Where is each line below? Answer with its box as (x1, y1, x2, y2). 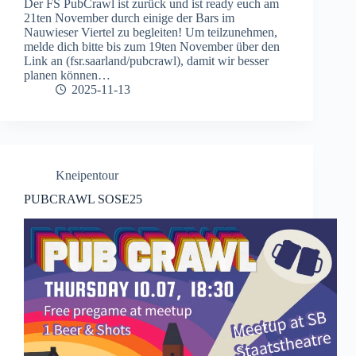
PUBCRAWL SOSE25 (24, 192, 142, 207)
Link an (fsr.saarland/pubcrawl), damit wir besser (24, 53, 269, 68)
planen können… (24, 68, 110, 82)
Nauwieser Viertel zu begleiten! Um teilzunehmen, (24, 25, 277, 39)
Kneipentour (56, 168, 118, 182)
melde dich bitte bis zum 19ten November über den (24, 39, 280, 53)
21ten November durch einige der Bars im (24, 10, 234, 25)
